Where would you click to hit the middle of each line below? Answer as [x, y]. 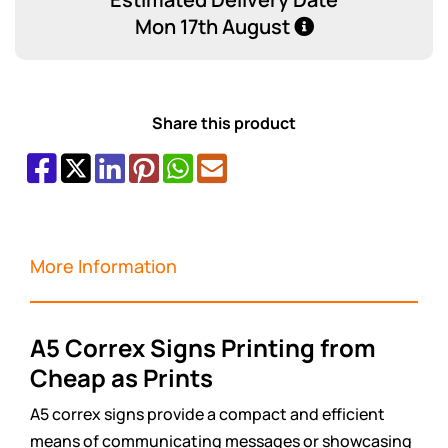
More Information [103, 265]
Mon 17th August [214, 26]
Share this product [224, 122]
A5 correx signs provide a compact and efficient [207, 413]
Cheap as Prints [121, 377]
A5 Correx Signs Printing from [203, 347]
